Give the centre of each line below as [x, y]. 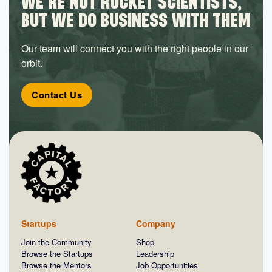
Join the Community [56, 242]
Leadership [155, 254]
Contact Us [57, 94]
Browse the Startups [57, 254]
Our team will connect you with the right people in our [135, 48]
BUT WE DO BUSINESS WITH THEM [136, 19]
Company [156, 224]
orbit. [32, 63]
